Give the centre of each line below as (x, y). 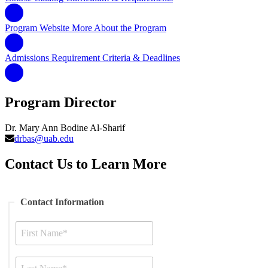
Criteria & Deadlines (141, 57)
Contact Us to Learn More (86, 164)
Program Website (37, 28)
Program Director (61, 102)
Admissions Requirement (52, 57)
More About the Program (119, 28)
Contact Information (62, 202)
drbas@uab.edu (44, 138)
